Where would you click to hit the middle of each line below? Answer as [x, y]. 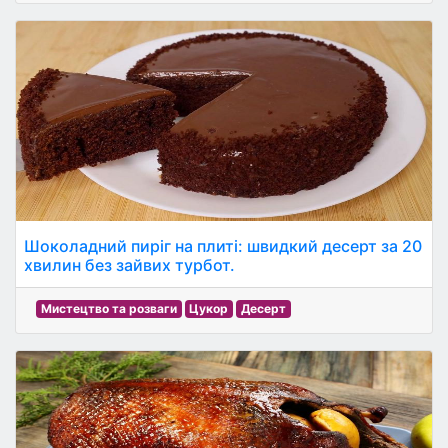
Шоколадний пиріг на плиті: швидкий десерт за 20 [223, 246]
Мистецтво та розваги [108, 308]
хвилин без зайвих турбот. [129, 265]
